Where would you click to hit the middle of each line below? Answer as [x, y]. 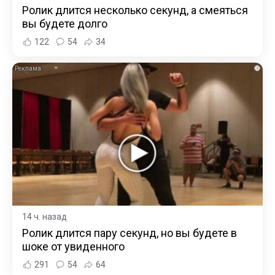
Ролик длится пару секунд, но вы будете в [130, 233]
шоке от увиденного [73, 246]
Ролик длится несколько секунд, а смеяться [135, 10]
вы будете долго [65, 24]
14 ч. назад [45, 216]
